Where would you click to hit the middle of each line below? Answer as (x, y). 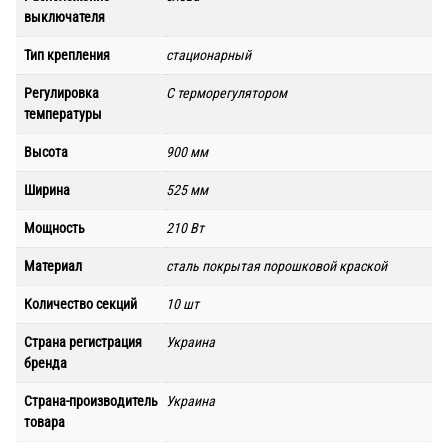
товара (44, 422)
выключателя (64, 17)
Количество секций (80, 304)
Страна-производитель (91, 401)
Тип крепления (67, 55)
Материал (53, 266)
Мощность (54, 228)
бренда (45, 363)
